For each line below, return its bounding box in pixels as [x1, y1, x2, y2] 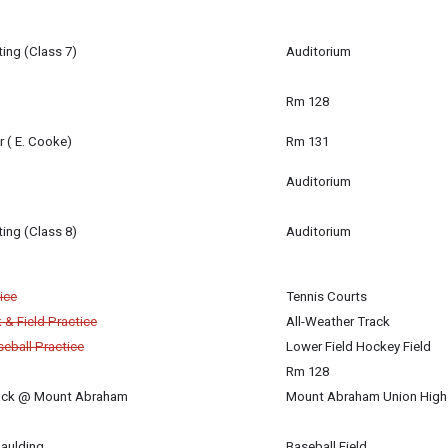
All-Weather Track [286, 314, 390, 329]
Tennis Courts [286, 289, 367, 304]
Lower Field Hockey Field [286, 339, 431, 354]
